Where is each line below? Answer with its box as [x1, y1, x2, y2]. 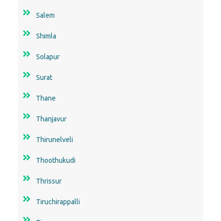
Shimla [36, 32, 56, 40]
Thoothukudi [36, 156, 75, 164]
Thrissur [36, 177, 62, 185]
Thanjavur [36, 114, 67, 123]
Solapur [36, 52, 60, 61]
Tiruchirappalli [36, 197, 80, 206]
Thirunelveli [36, 135, 73, 144]
